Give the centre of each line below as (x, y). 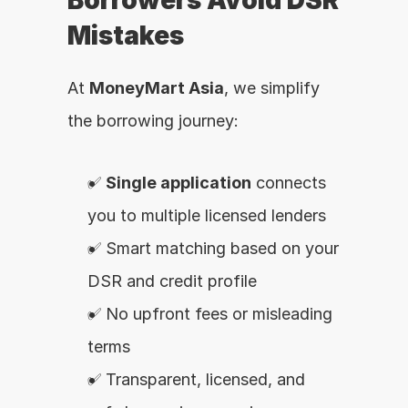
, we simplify (272, 88)
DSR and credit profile (172, 281)
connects (289, 183)
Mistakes (126, 36)
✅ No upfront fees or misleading (210, 314)
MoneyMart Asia (157, 88)
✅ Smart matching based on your (213, 248)
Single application (178, 183)
